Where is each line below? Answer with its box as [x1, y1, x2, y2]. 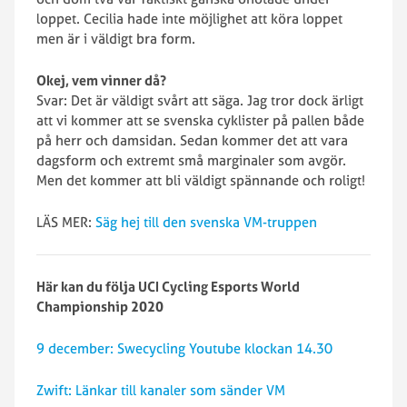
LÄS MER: [36, 213, 95, 231]
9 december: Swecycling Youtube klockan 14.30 [36, 340, 333, 357]
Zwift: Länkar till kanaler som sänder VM [36, 382, 285, 399]
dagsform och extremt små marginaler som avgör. [36, 152, 346, 169]
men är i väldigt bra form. [36, 30, 195, 47]
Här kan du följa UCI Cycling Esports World [36, 278, 300, 295]
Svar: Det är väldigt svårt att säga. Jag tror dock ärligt [36, 92, 363, 109]
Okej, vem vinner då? [36, 72, 166, 89]
